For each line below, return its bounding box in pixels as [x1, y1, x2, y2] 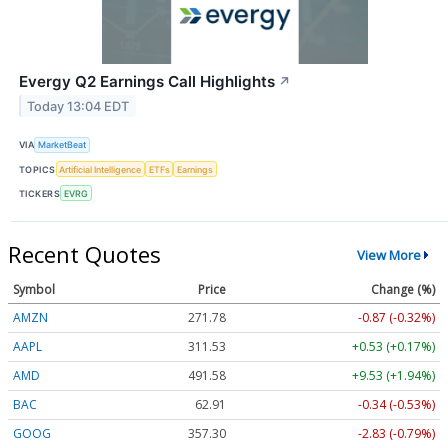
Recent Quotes [8, 239, 161, 270]
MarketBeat [38, 139, 87, 151]
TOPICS [19, 163, 56, 175]
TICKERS [19, 187, 61, 199]
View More [356, 245, 421, 264]
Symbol [13, 281, 55, 299]
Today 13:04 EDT [27, 98, 130, 114]
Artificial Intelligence [59, 163, 142, 175]
